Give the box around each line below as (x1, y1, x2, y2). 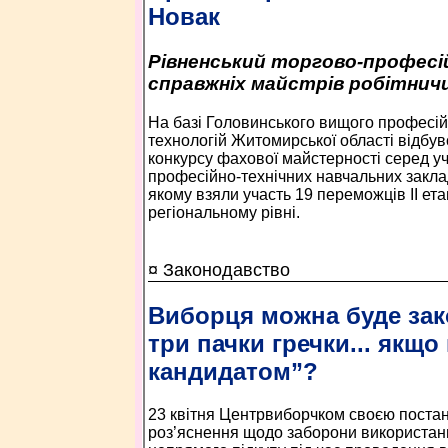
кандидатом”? (147, 357, 318, 385)
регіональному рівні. (147, 203, 300, 221)
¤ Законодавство (147, 260, 290, 280)
